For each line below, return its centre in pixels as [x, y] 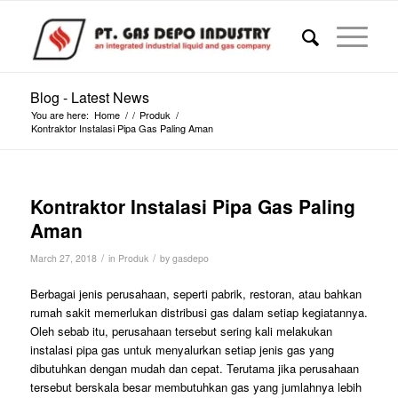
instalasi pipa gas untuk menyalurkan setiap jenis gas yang [182, 350]
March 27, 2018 [63, 258]
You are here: [60, 115]
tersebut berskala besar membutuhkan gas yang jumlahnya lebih [195, 387]
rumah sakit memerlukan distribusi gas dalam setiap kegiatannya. [199, 313]
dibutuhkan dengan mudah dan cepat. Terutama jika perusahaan [194, 369]
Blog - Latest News [89, 97]
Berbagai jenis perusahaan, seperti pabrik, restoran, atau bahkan [195, 294]
